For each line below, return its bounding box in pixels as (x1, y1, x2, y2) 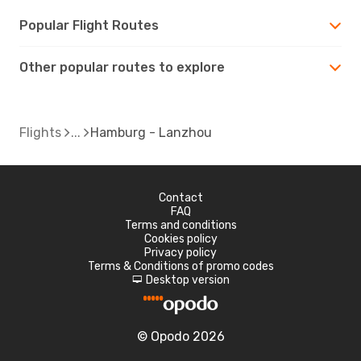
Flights (19, 124, 61, 140)
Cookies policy (143, 231, 218, 246)
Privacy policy (144, 245, 217, 259)
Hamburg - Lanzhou (90, 124, 212, 140)
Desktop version (145, 272, 230, 287)
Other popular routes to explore (19, 59, 225, 75)
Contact (158, 190, 203, 205)
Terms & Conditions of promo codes (87, 259, 274, 273)
